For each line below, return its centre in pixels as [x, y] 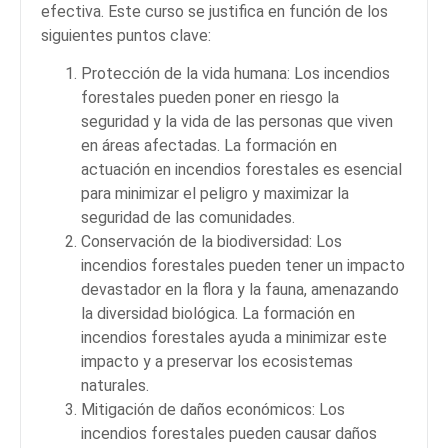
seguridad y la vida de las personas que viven [237, 121]
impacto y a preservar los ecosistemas [217, 361]
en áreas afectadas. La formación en [209, 145]
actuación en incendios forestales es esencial [241, 169]
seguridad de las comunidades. [188, 217]
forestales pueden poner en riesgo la [210, 97]
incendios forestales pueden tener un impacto [243, 265]
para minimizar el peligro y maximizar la [215, 193]
